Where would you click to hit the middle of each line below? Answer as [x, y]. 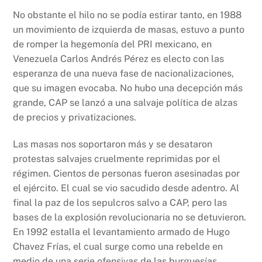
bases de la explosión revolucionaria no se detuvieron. [130, 217]
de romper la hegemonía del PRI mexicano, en [113, 44]
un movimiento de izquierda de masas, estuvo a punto [129, 30]
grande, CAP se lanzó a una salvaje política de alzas [125, 103]
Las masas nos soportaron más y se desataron [113, 144]
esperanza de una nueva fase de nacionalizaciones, [124, 74]
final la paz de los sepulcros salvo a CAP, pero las [120, 202]
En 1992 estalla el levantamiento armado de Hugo [122, 232]
